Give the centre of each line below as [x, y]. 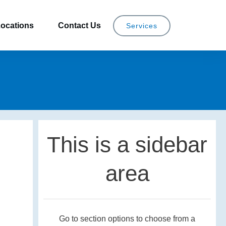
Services [142, 25]
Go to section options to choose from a [127, 219]
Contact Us [79, 25]
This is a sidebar [127, 145]
